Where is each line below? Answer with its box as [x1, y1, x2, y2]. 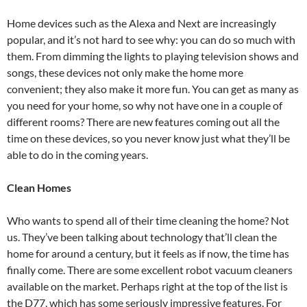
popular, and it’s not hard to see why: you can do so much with [7, 33, 295, 47]
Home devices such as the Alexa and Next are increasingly [7, 16, 276, 30]
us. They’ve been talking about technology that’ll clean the [7, 230, 277, 244]
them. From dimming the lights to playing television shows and [7, 49, 299, 63]
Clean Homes [7, 181, 71, 195]
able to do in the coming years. [7, 148, 150, 162]
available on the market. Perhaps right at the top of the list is [7, 280, 288, 293]
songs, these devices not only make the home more [7, 66, 243, 79]
